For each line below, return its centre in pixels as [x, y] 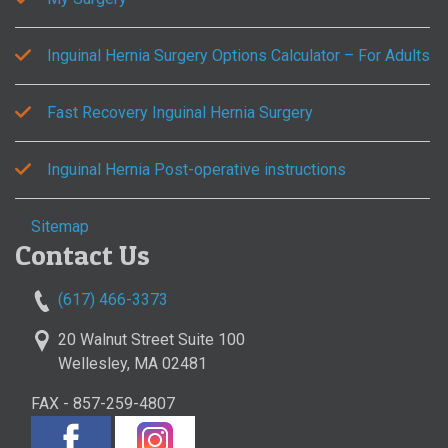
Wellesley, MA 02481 [132, 364]
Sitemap [60, 226]
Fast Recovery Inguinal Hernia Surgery [180, 112]
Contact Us [82, 254]
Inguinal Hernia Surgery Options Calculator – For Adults [238, 55]
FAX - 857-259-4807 [103, 404]
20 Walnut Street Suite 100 [151, 340]
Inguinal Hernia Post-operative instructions [196, 169]
